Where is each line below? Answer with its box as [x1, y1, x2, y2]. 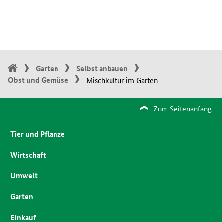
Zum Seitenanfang [153, 103, 212, 114]
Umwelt [10, 170, 38, 181]
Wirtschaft [10, 149, 46, 161]
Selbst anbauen [76, 63, 128, 74]
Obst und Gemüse [7, 74, 68, 86]
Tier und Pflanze [10, 128, 65, 140]
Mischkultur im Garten [86, 74, 158, 85]
